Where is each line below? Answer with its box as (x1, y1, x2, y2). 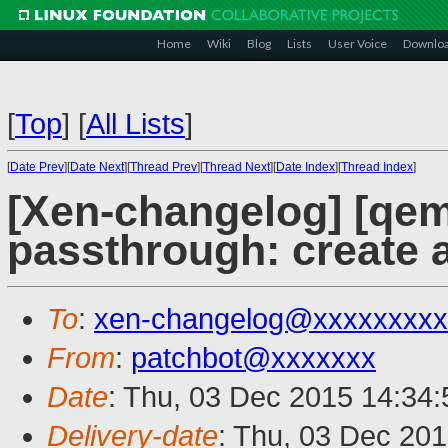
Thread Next (203, 160, 270, 174)
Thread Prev (130, 160, 197, 174)
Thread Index (341, 160, 413, 174)
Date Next (70, 160, 124, 174)
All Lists (86, 108, 185, 140)
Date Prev (10, 160, 64, 174)
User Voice (328, 36, 387, 51)
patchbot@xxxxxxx (131, 342, 376, 375)
